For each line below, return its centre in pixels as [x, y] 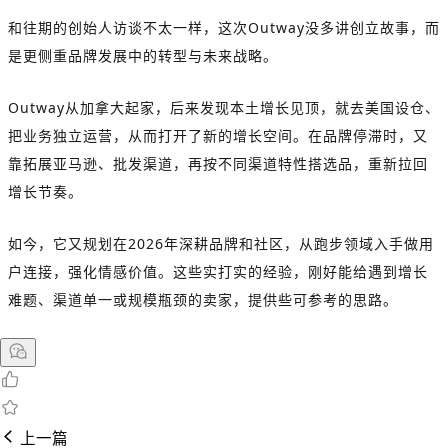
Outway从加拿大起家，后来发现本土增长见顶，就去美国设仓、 [224, 108]
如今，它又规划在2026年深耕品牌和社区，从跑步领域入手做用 [221, 244]
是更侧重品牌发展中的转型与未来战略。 [143, 56]
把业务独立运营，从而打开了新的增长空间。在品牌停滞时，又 [218, 136]
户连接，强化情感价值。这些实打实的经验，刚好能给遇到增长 [218, 272]
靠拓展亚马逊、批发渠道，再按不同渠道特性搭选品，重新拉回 [218, 164]
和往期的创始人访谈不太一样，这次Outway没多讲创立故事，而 [224, 28]
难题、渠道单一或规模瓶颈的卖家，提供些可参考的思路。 [203, 300]
